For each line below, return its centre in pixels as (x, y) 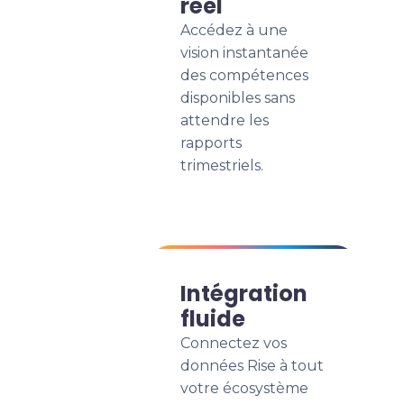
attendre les (225, 120)
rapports (211, 143)
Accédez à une (234, 30)
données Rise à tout (252, 366)
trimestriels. (222, 165)
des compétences (244, 75)
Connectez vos (234, 343)
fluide (213, 319)
